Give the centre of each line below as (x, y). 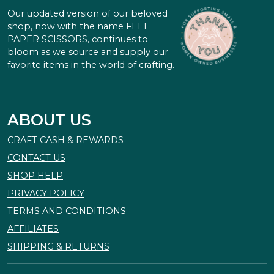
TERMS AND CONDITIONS (67, 211)
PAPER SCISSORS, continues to (78, 39)
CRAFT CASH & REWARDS (65, 140)
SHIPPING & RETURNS (58, 247)
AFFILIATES (33, 229)
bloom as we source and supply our (88, 52)
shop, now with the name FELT (78, 27)
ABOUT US (49, 120)
